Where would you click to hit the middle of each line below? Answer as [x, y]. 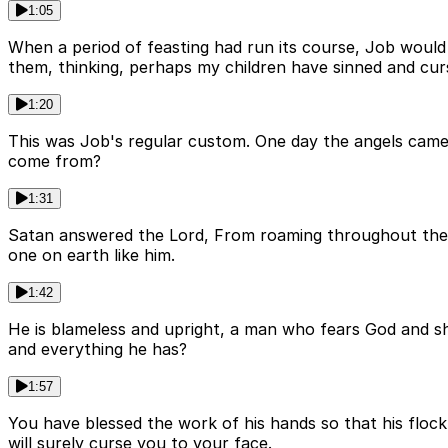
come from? [54, 161]
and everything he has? [97, 349]
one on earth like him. [91, 255]
